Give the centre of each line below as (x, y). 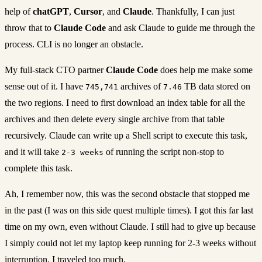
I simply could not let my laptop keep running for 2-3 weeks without (130, 243)
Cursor (88, 11)
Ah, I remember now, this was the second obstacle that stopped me (127, 194)
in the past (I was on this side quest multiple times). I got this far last (129, 210)
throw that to (29, 27)
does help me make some (205, 70)
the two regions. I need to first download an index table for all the (125, 102)
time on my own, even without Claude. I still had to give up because (130, 226)
